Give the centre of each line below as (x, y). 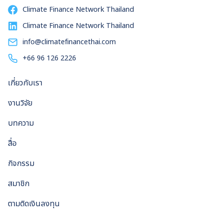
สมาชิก (19, 183)
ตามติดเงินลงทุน (34, 204)
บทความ (21, 123)
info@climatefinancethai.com (69, 42)
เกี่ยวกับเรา (25, 83)
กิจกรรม (21, 163)
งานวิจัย (20, 103)
